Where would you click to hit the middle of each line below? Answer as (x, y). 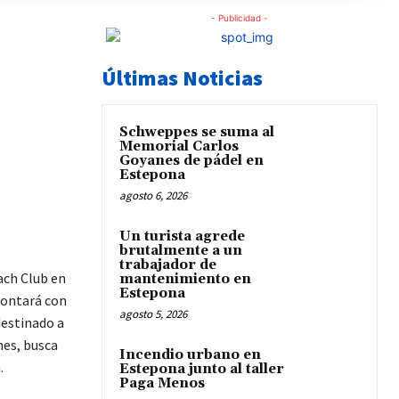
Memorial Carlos (179, 147)
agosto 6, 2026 (153, 196)
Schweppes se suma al (197, 133)
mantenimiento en (185, 280)
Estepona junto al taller (202, 370)
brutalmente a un (181, 251)
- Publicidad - (240, 18)
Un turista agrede (182, 237)
